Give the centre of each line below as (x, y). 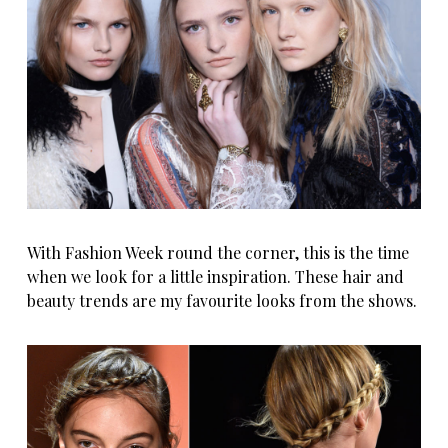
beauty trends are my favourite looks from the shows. (222, 301)
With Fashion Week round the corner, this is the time (218, 253)
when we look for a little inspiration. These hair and (216, 277)
